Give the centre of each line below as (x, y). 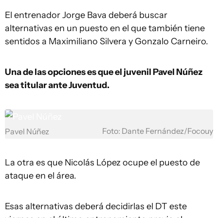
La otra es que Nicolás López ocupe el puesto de (102, 163)
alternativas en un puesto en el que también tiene (105, 28)
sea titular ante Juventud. (57, 85)
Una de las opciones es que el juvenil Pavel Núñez (104, 72)
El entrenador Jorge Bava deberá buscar (86, 15)
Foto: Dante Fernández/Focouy (158, 131)
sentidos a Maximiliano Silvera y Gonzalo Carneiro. (107, 41)
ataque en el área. (41, 176)
